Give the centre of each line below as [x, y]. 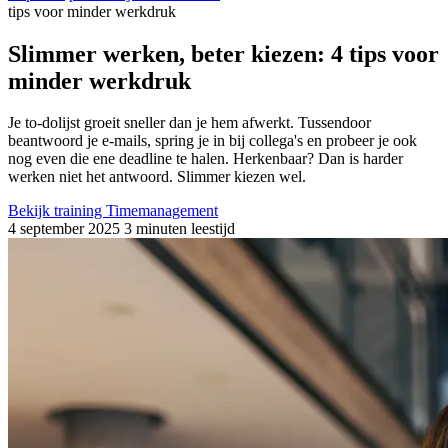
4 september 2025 [64, 229]
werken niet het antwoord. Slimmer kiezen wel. [157, 177]
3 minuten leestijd [177, 229]
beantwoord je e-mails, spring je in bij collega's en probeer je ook [212, 141]
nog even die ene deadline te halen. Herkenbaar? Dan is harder [205, 159]
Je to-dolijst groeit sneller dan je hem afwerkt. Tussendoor [189, 123]
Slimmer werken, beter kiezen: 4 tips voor [223, 53]
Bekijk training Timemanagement [113, 211]
